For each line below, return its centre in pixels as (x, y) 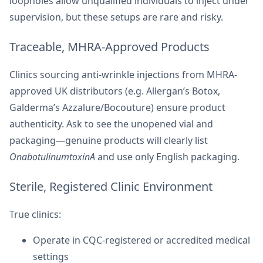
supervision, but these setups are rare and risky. (117, 17)
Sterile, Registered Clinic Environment (111, 186)
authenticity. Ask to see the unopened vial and (111, 124)
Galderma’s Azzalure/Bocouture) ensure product (117, 107)
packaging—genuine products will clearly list (109, 140)
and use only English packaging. (168, 157)
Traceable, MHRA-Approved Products (109, 47)
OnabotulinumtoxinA (52, 157)
